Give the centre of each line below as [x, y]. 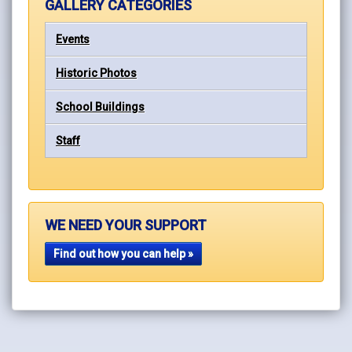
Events [73, 39]
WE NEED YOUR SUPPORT [126, 225]
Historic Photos [96, 73]
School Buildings [100, 106]
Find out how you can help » [123, 253]
